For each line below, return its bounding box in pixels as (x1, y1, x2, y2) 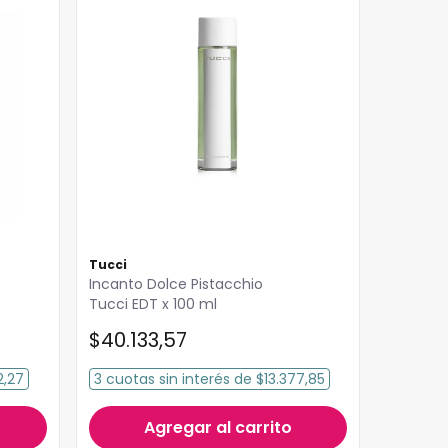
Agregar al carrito (144, 415, 292, 439)
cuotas (106, 368, 155, 389)
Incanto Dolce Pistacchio (89, 274, 263, 294)
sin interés (155, 368, 230, 389)
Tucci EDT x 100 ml (89, 294, 217, 314)
